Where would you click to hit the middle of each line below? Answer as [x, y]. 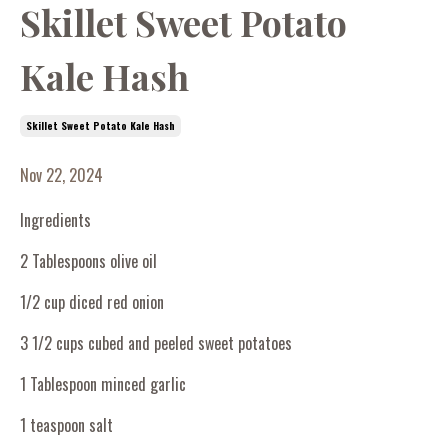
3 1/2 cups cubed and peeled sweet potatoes [156, 342]
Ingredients [55, 219]
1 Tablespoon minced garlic [103, 383]
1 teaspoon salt [66, 424]
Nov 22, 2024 [61, 174]
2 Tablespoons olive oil [88, 260]
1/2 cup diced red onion [92, 301]
